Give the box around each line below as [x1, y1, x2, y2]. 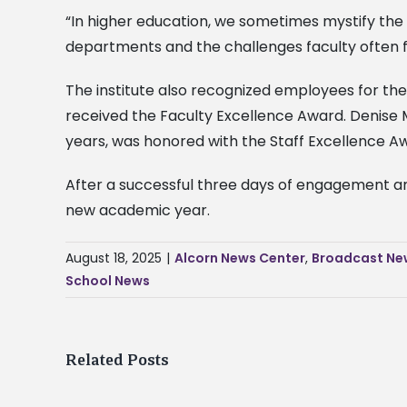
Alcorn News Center [174, 249, 305, 268]
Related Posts [65, 350, 169, 371]
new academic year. [65, 200, 210, 222]
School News [65, 272, 150, 291]
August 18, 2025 [65, 249, 162, 268]
